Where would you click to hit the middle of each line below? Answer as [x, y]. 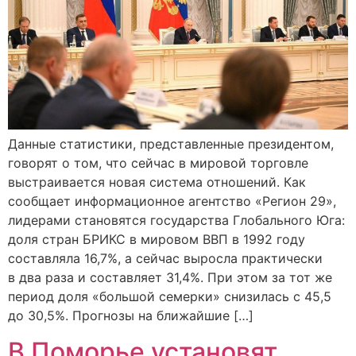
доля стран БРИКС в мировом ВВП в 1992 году [157, 240]
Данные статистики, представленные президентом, [171, 144]
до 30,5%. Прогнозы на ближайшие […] [131, 316]
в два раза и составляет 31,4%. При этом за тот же [170, 278]
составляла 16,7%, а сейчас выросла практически [165, 259]
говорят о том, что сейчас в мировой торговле [158, 163]
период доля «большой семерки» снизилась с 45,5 [170, 297]
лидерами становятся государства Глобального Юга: [176, 221]
